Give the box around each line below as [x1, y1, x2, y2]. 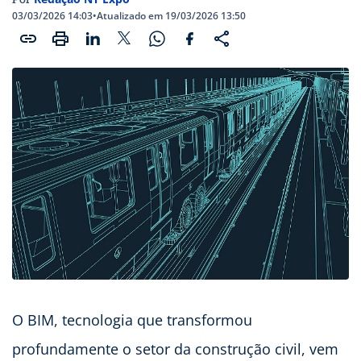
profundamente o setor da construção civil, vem [12, 338, 338, 359]
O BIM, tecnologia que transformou [12, 309, 252, 330]
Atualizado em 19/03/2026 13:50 [97, 9, 246, 23]
